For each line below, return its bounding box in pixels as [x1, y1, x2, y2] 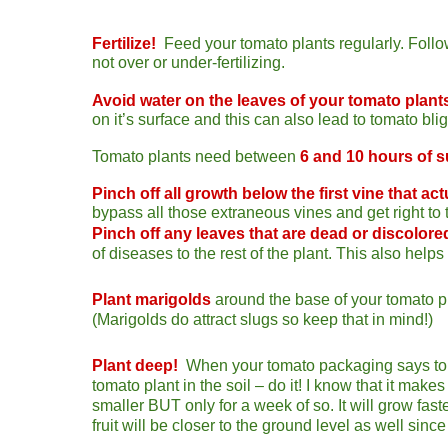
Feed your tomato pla [156, 34, 314, 52]
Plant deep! [92, 356, 182, 374]
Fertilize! [92, 34, 156, 52]
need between [191, 147, 300, 165]
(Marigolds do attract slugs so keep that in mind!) [92, 310, 433, 328]
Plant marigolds [92, 290, 211, 308]
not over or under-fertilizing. [92, 53, 285, 71]
